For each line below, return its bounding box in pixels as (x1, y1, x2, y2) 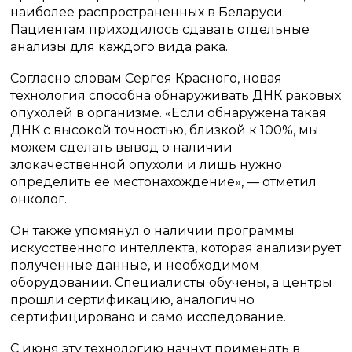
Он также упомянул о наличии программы (10, 223, 295, 238)
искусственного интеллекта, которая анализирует (10, 240, 342, 255)
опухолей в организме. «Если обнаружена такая (10, 105, 328, 120)
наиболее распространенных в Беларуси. (10, 5, 286, 20)
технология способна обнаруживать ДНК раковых (10, 88, 342, 103)
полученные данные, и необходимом (10, 258, 260, 273)
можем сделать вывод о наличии (10, 140, 233, 155)
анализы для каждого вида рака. (10, 39, 229, 54)
